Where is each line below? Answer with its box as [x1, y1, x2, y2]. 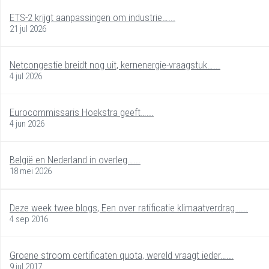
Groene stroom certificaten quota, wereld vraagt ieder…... [10, 249, 234, 261]
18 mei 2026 [10, 165, 52, 177]
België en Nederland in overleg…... [10, 153, 141, 166]
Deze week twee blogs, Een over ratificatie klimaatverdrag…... [10, 201, 248, 214]
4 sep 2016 [10, 213, 48, 225]
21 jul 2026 [10, 23, 46, 34]
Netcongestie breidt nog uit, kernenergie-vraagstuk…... [10, 58, 220, 71]
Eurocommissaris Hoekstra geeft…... [10, 106, 154, 118]
